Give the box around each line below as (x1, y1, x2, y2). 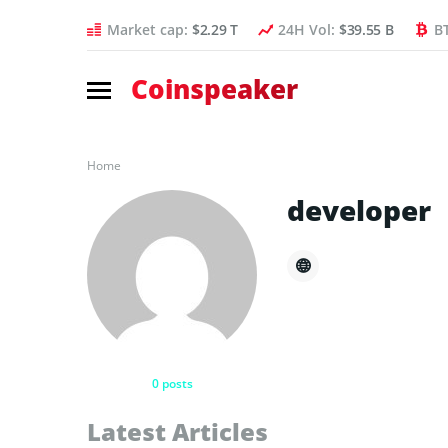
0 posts (151, 374, 193, 392)
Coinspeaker (131, 71, 298, 107)
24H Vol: (277, 20, 339, 39)
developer (287, 190, 431, 229)
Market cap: (107, 20, 192, 39)
